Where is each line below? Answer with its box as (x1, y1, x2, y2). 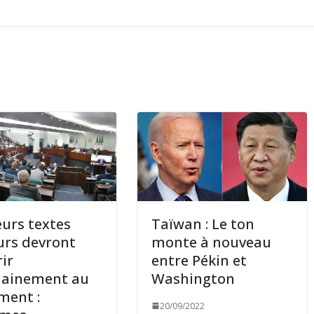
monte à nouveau (151, 232, 272, 252)
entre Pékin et (151, 250, 247, 270)
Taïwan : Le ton (151, 214, 255, 233)
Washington (151, 268, 235, 288)
